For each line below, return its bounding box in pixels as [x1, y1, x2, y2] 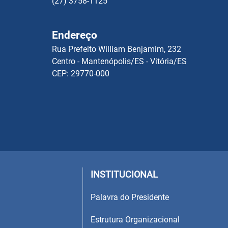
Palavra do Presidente [91, 192, 169, 202]
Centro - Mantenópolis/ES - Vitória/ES [52, 56, 187, 66]
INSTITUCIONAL [91, 168, 158, 180]
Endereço [52, 29, 97, 41]
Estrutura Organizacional [91, 214, 180, 224]
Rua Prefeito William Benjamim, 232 [52, 44, 181, 54]
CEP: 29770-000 [52, 69, 109, 78]
